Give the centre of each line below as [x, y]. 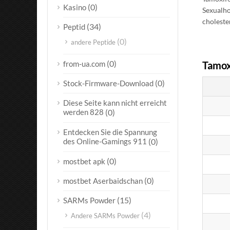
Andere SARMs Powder [105, 216]
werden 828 [83, 112]
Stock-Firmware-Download [108, 83]
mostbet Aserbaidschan [103, 181]
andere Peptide [93, 42]
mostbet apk [84, 161]
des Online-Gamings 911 [105, 141]
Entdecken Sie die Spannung [110, 132]
